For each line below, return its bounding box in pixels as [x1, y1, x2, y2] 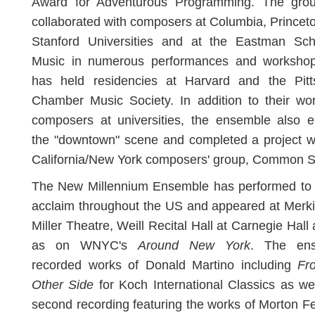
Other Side [32, 278, 94, 292]
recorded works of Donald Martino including [32, 258, 298, 272]
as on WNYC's [32, 238, 138, 252]
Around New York [138, 238, 250, 252]
